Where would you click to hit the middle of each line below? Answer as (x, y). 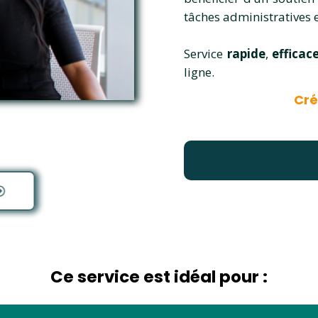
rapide (246, 53)
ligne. (199, 72)
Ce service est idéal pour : (159, 276)
